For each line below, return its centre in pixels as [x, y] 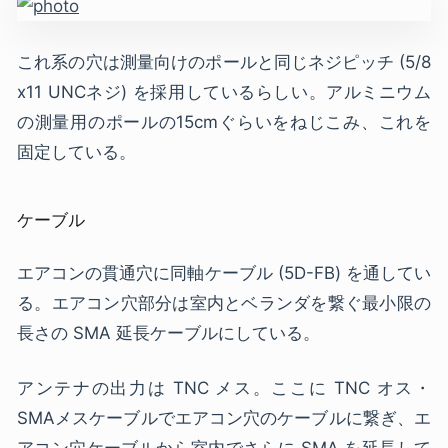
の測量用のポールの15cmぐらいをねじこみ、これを [224, 121]
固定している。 [76, 151]
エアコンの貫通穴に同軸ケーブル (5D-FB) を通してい [224, 272]
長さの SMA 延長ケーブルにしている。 [168, 332]
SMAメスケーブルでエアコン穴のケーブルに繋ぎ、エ [224, 418]
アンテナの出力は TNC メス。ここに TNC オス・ [224, 388]
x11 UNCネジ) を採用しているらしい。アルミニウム [224, 91]
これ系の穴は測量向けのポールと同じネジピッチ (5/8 [224, 61]
